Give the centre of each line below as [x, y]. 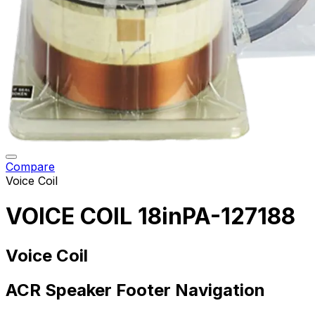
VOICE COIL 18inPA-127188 [150, 217]
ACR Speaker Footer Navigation [135, 290]
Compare [30, 167]
